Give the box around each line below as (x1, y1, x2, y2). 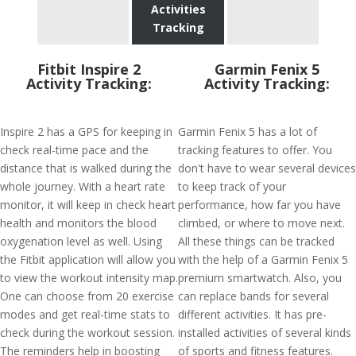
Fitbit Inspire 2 (37, 60, 141, 79)
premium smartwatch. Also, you (178, 270, 342, 285)
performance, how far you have (178, 197, 341, 212)
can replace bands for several (178, 288, 329, 304)
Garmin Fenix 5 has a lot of (178, 124, 317, 139)
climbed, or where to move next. (178, 215, 345, 230)
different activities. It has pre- (178, 307, 327, 322)
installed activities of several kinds (178, 325, 351, 340)
